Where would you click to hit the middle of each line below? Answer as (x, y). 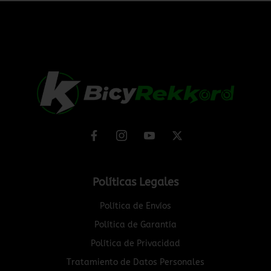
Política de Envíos (135, 206)
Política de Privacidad (135, 244)
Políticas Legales (135, 182)
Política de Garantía (135, 225)
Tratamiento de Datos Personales (135, 263)
